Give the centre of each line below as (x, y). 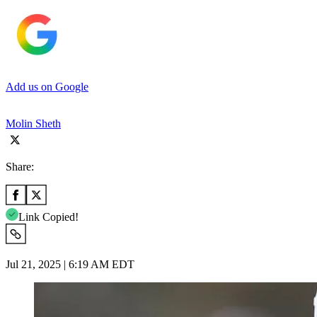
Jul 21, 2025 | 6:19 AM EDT (70, 264)
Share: (20, 166)
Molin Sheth (33, 123)
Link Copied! (48, 217)
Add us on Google (47, 86)
